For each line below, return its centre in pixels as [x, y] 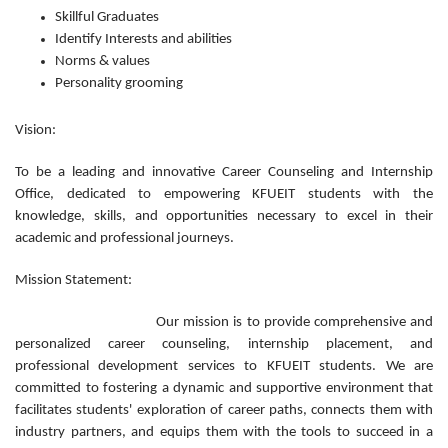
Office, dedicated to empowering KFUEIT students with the [224, 195]
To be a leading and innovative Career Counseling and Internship [224, 173]
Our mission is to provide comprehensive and [224, 323]
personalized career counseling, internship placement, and [224, 345]
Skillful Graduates [107, 18]
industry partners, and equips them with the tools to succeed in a [224, 433]
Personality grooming [119, 84]
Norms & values [102, 62]
